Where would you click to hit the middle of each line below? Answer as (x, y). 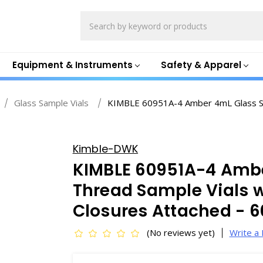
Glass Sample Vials (52, 103)
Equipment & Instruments (72, 65)
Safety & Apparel (201, 65)
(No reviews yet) (181, 232)
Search (95, 17)
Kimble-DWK (105, 149)
